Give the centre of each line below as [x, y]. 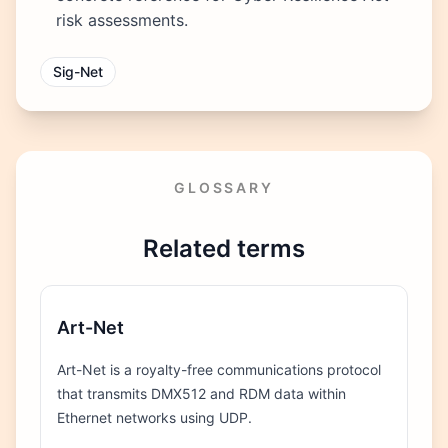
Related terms [224, 248]
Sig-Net [78, 71]
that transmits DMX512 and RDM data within [201, 394]
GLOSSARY [224, 187]
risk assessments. [122, 19]
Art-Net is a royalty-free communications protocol [219, 370]
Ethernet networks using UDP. [154, 418]
